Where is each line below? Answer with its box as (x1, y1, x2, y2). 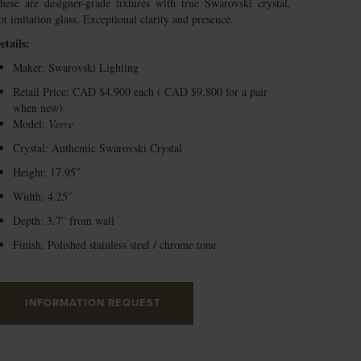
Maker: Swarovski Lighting (13, 60, 139, 75)
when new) (13, 100, 63, 115)
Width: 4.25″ (13, 189, 73, 204)
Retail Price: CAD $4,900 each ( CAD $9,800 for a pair (13, 84, 268, 99)
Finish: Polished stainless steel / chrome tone (13, 237, 216, 252)
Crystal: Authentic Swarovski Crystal (13, 140, 182, 156)
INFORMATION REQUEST (25, 297, 161, 309)
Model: (13, 116, 48, 131)
